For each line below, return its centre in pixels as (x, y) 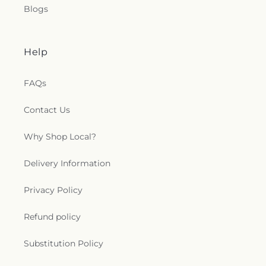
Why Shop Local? (60, 137)
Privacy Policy (53, 190)
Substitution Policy (64, 243)
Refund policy (52, 217)
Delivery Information (67, 163)
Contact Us (47, 110)
